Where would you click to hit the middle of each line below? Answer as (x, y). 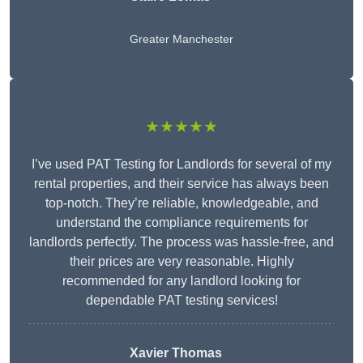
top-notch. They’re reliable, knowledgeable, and (181, 203)
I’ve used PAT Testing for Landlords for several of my (181, 164)
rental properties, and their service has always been (181, 184)
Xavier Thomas (176, 353)
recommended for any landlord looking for (181, 281)
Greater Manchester (181, 39)
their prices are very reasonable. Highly (181, 262)
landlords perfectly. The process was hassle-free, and (181, 242)
